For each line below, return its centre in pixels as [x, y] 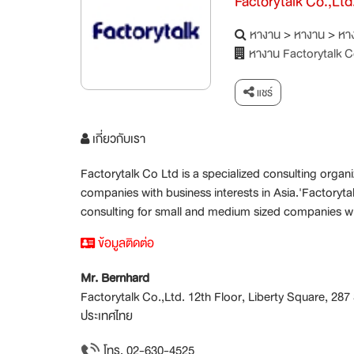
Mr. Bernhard [115, 279]
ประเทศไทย [107, 316]
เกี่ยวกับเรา [117, 139]
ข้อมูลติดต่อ [124, 244]
